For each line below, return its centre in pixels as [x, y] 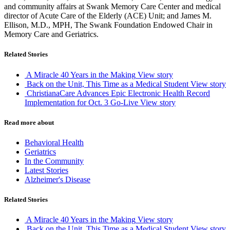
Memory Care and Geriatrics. [51, 34]
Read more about [29, 122]
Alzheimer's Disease [57, 179]
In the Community [54, 161]
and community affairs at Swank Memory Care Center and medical [112, 7]
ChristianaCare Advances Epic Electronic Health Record [118, 93]
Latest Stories [46, 170]
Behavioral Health [54, 142]
